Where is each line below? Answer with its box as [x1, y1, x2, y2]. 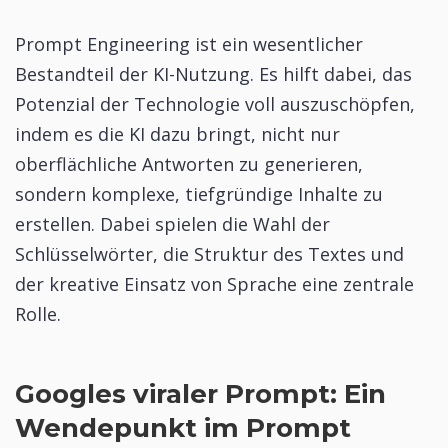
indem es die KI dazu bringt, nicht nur [15, 122, 340, 147]
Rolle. [15, 302, 61, 327]
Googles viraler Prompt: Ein [15, 378, 386, 411]
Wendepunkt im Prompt [15, 412, 351, 445]
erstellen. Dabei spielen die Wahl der [15, 212, 330, 237]
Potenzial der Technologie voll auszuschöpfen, [15, 92, 415, 117]
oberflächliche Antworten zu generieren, [15, 152, 363, 177]
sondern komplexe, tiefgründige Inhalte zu [15, 182, 383, 207]
